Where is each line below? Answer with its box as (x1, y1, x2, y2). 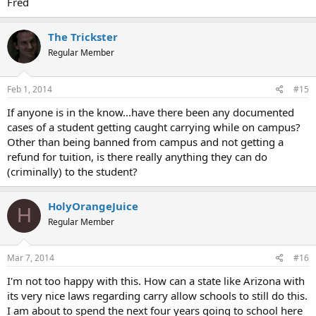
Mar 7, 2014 (7, 252, 54, 264)
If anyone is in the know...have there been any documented (7, 104, 294, 119)
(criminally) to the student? (7, 164, 138, 178)
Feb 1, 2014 (7, 83, 52, 95)
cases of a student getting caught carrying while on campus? (7, 119, 300, 134)
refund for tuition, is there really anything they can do (7, 149, 267, 164)
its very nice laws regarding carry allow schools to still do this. (7, 288, 308, 303)
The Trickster (48, 30, 118, 44)
